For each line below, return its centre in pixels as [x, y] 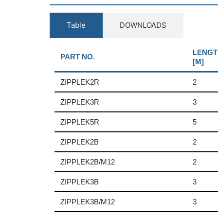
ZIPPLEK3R [80, 102]
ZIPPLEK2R [80, 82]
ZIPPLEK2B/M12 [88, 162]
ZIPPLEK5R [80, 122]
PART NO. [78, 57]
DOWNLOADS [143, 25]
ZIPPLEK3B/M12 [88, 202]
